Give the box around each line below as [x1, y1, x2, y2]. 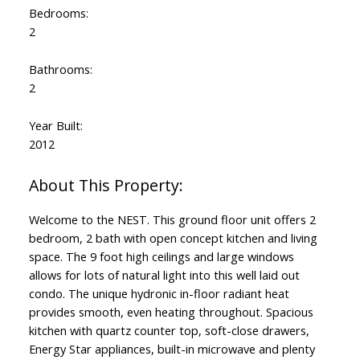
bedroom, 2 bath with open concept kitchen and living [28, 230, 317, 247]
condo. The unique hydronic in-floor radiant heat [28, 285, 289, 302]
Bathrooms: [28, 61, 92, 78]
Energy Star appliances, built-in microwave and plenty [28, 341, 315, 358]
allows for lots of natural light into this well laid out [28, 267, 300, 284]
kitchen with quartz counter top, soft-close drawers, [28, 322, 309, 339]
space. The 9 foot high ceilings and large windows [28, 248, 294, 265]
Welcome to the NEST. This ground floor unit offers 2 [28, 211, 316, 228]
